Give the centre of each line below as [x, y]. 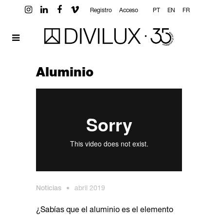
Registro [101, 11]
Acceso [129, 11]
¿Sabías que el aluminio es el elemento [105, 210]
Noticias [49, 189]
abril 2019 [90, 189]
